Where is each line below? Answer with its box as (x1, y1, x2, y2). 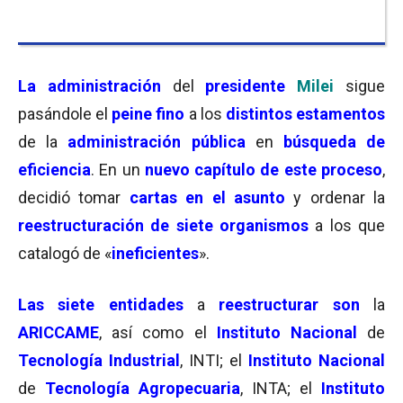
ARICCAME (18, 323, 99, 342)
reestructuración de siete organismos (18, 216, 309, 235)
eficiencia (18, 160, 91, 179)
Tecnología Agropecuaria (45, 379, 240, 398)
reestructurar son (219, 295, 374, 314)
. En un (91, 160, 145, 179)
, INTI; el (180, 351, 248, 370)
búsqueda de (282, 132, 386, 151)
